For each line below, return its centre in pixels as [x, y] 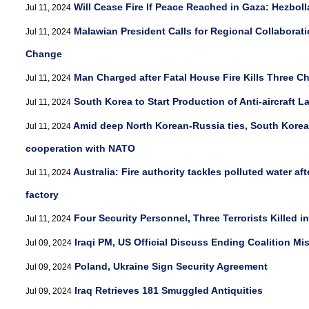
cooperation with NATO [80, 148]
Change [44, 54]
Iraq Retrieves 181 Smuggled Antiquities [169, 290]
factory [42, 195]
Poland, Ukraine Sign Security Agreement [171, 266]
